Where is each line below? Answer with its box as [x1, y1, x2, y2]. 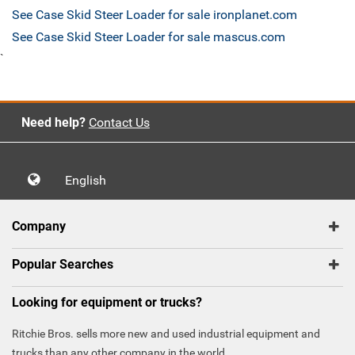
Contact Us [88, 115, 150, 131]
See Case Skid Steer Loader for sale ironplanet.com [12, 7, 297, 23]
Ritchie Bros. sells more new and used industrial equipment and [12, 327, 320, 341]
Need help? [21, 115, 86, 131]
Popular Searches [12, 257, 113, 273]
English [65, 173, 116, 189]
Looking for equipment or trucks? [12, 295, 202, 311]
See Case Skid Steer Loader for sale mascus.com [12, 29, 285, 45]
